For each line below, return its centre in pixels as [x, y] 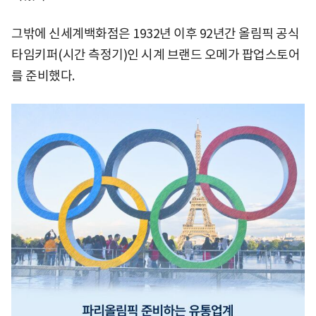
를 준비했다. [43, 76]
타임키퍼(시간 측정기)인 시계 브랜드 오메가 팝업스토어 [156, 55]
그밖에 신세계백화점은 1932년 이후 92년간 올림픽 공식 [155, 34]
